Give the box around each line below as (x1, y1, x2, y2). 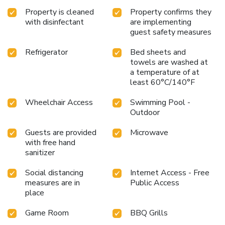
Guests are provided (25, 127, 96, 138)
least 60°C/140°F (130, 76, 195, 88)
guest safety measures (130, 26, 211, 38)
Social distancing (25, 167, 83, 178)
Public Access (130, 177, 179, 188)
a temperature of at (130, 66, 199, 78)
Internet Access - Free (130, 167, 209, 178)
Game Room (25, 207, 69, 218)
